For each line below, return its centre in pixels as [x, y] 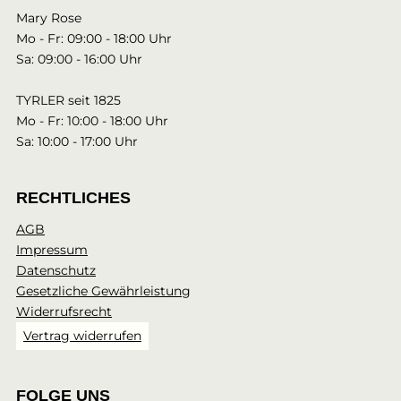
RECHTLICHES [73, 198]
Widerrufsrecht [64, 312]
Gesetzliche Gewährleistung [103, 291]
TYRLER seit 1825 [68, 101]
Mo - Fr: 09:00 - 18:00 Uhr [94, 39]
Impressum [52, 250]
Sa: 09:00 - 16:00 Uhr [79, 60]
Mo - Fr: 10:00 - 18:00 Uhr [92, 121]
